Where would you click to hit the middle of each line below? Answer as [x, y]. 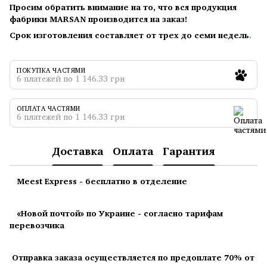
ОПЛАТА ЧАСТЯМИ [49, 108]
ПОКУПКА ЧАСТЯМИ [51, 70]
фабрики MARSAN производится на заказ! [98, 18]
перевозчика [37, 225]
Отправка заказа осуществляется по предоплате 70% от [132, 257]
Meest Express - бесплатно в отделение [98, 181]
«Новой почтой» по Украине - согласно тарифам [116, 213]
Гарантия [189, 151]
